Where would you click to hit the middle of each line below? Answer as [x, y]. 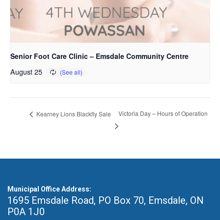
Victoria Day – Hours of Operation [163, 113]
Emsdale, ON [176, 200]
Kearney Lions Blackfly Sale [73, 113]
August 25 [26, 71]
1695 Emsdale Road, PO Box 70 [76, 200]
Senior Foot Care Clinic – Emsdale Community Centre [99, 56]
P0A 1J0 [26, 211]
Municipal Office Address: [49, 189]
